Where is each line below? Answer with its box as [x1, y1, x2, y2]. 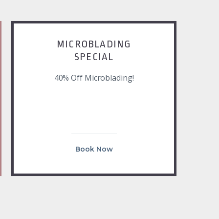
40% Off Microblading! [54, 72, 134, 84]
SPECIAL [74, 51, 114, 63]
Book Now [75, 145, 113, 154]
